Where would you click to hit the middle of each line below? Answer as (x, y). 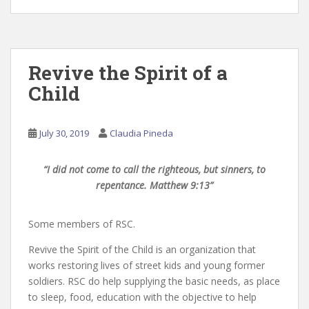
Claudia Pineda (141, 133)
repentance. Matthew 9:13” (154, 186)
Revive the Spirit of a (128, 73)
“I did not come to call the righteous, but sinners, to (154, 170)
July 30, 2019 (64, 133)
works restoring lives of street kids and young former (147, 266)
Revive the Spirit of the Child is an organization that (142, 250)
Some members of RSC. (82, 224)
